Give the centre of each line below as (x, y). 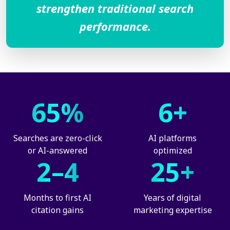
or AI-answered (57, 150)
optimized (172, 150)
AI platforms (172, 138)
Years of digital (172, 198)
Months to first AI (57, 198)
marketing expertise (172, 210)
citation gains (57, 210)
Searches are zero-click (57, 138)
